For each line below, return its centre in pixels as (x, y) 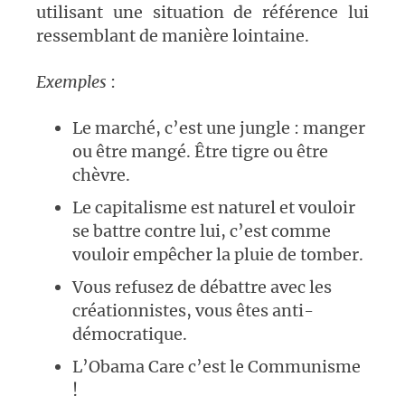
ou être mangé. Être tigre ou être (200, 152)
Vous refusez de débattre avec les (202, 287)
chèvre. (101, 175)
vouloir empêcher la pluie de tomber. (218, 255)
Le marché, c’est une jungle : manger (219, 128)
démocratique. (130, 334)
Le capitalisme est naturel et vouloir (214, 208)
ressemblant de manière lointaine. (173, 36)
